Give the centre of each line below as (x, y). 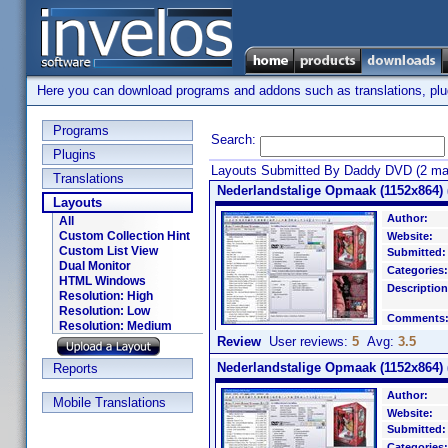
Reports (75, 368)
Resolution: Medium (115, 326)
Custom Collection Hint (124, 236)
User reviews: (306, 341)
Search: (233, 139)
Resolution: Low (104, 311)
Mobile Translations (109, 402)
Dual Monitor (95, 266)
